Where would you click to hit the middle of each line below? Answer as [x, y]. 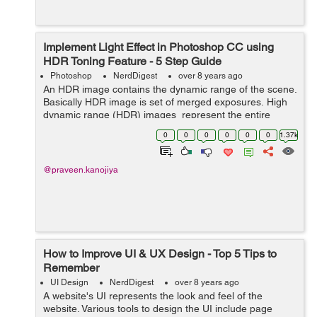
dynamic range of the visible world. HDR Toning [148, 127]
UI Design [69, 282]
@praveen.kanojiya [81, 170]
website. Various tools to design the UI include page [158, 309]
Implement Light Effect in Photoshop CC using [158, 47]
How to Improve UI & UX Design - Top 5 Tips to [160, 254]
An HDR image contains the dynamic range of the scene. [170, 89]
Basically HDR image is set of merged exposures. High [165, 102]
